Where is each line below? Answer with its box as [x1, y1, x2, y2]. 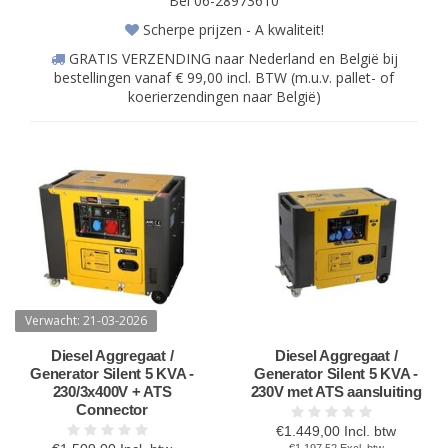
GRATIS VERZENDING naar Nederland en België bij [64, 49, 398, 68]
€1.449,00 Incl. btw [276, 423, 396, 439]
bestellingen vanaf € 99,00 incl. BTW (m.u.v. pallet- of [54, 68, 394, 87]
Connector [76, 401, 148, 418]
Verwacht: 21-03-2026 [25, 312, 147, 329]
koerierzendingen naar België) [127, 87, 321, 106]
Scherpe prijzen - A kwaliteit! [138, 20, 324, 39]
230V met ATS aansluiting [250, 383, 422, 400]
